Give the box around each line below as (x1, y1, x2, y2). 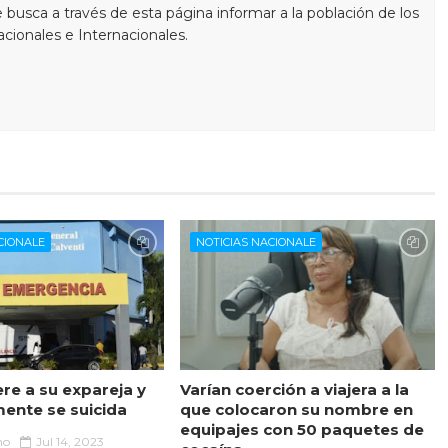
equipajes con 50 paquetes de (179, 420, 424, 439)
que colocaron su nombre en (179, 400, 413, 419)
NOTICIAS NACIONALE (195, 235, 316, 249)
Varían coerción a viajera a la (179, 380, 409, 399)
